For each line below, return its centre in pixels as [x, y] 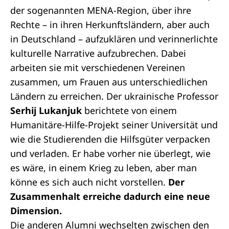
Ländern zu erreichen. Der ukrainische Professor [114, 96]
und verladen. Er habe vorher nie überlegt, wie [110, 153]
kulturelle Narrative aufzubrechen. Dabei [98, 53]
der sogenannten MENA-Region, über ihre [101, 10]
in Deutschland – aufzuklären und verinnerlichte [114, 39]
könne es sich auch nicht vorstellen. [89, 182]
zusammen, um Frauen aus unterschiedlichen [109, 82]
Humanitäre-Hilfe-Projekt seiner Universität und [114, 125]
